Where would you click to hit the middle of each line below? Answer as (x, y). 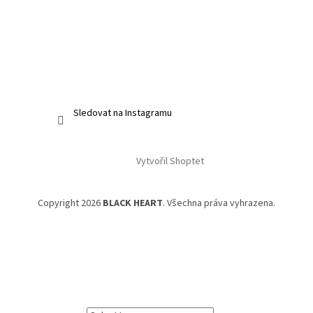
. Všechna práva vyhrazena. (219, 203)
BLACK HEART (133, 203)
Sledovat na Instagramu (122, 113)
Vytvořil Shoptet (170, 162)
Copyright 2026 (70, 203)
